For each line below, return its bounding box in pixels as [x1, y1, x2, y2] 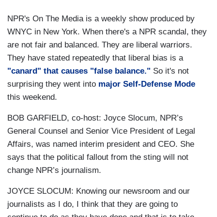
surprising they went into [7, 79, 98, 89]
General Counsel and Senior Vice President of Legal [7, 126, 195, 136]
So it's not [151, 66, 189, 76]
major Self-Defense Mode [98, 79, 195, 89]
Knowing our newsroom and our [74, 186, 190, 196]
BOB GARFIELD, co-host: [7, 113, 101, 123]
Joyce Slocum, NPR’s [101, 113, 183, 123]
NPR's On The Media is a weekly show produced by [7, 14, 195, 24]
